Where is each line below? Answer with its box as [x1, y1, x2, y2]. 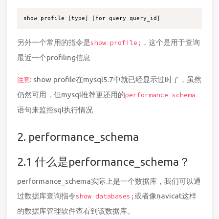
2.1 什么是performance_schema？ [17, 155, 190, 168]
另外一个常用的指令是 [17, 38, 90, 46]
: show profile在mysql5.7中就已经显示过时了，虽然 [30, 75, 201, 84]
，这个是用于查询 [141, 38, 200, 46]
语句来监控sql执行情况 [17, 106, 93, 114]
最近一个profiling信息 [17, 53, 90, 62]
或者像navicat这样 [134, 192, 197, 200]
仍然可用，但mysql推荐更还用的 [17, 90, 125, 99]
